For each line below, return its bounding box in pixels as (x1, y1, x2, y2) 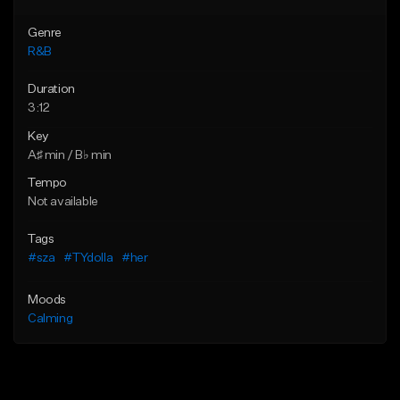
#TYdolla (63, 252, 113, 265)
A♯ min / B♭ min (28, 149, 112, 162)
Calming (28, 312, 73, 326)
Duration (28, 83, 75, 96)
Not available (28, 196, 98, 209)
